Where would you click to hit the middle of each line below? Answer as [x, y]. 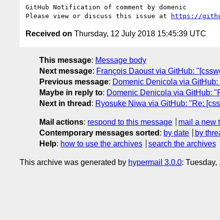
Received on [49, 33]
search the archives [182, 143]
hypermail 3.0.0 [155, 162]
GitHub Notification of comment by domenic [106, 7]
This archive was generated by [74, 162]
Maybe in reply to [71, 92]
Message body [121, 60]
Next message [66, 71]
